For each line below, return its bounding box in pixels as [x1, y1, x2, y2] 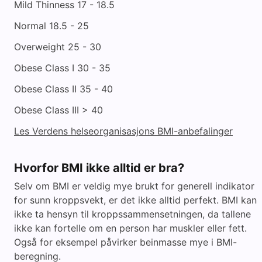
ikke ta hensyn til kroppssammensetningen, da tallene [14, 208, 251, 220]
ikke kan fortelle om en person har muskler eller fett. [14, 222, 247, 235]
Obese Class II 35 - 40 [14, 83, 113, 95]
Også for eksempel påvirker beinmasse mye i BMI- [14, 236, 237, 249]
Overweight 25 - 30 [14, 41, 101, 53]
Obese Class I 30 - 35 [14, 62, 111, 74]
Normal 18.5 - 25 [14, 20, 89, 32]
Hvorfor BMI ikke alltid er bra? [14, 161, 184, 175]
